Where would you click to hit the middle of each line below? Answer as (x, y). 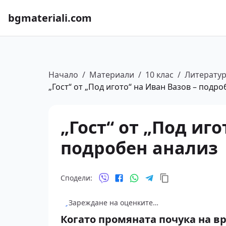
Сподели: (76, 178)
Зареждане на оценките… (114, 203)
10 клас (159, 75)
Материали (112, 75)
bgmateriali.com (50, 18)
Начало (63, 75)
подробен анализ (139, 148)
